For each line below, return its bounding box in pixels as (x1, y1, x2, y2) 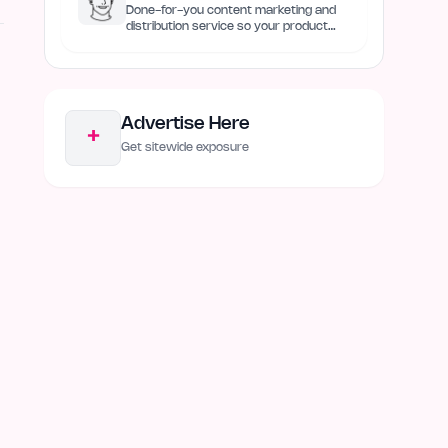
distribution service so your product (126, 21, 328, 32)
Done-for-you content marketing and (126, 5, 336, 16)
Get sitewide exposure (121, 142, 249, 153)
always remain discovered (126, 37, 275, 48)
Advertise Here (121, 116, 250, 132)
